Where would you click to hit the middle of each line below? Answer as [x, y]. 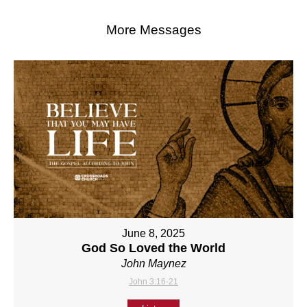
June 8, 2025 [153, 233]
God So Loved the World [153, 248]
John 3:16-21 [153, 281]
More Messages [153, 29]
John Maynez [153, 263]
